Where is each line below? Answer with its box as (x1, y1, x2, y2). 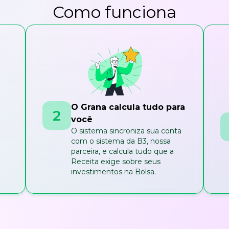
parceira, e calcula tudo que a (71, 147, 174, 156)
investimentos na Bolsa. (71, 167, 156, 177)
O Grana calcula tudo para (71, 102, 185, 112)
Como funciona (53, 2, 176, 22)
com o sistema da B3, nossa (71, 136, 171, 146)
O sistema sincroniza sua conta (71, 126, 181, 136)
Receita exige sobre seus (71, 157, 161, 167)
